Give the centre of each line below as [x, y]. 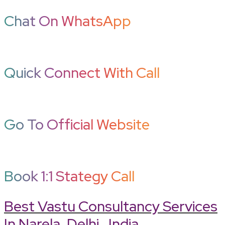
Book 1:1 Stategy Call [69, 176]
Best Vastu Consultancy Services [111, 206]
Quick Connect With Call [82, 72]
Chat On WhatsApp [68, 21]
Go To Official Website [77, 124]
